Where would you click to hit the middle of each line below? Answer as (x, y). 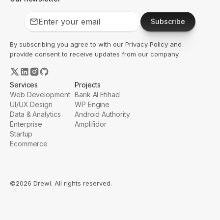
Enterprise (26, 124)
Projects (88, 84)
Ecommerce (29, 143)
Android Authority (102, 114)
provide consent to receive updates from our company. (95, 54)
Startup (21, 134)
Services (24, 84)
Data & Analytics (35, 114)
